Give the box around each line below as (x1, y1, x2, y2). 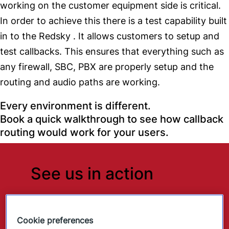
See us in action (31, 164, 153, 184)
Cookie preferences (17, 215, 94, 225)
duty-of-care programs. (31, 214, 143, 226)
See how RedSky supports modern (31, 198, 198, 211)
